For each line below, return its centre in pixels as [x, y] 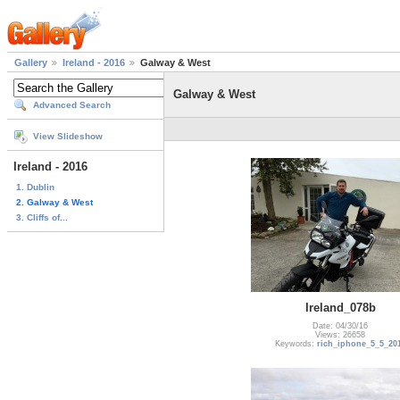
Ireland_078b [340, 307]
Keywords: [296, 343]
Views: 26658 [340, 334]
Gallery [31, 63]
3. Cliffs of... [42, 217]
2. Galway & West [54, 202]
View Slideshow [68, 137]
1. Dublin [35, 187]
